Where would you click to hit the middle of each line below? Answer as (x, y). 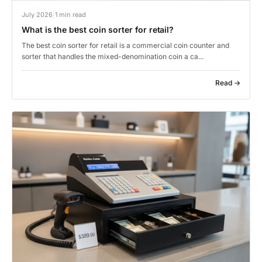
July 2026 (37, 14)
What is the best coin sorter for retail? (98, 29)
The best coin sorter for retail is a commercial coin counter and (125, 45)
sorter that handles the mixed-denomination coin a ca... (113, 56)
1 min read (70, 14)
